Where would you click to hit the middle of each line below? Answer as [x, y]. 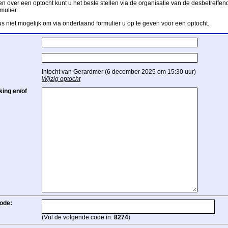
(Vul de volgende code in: [78, 218]
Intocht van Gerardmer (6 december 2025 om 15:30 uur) [119, 72]
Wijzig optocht [61, 79]
